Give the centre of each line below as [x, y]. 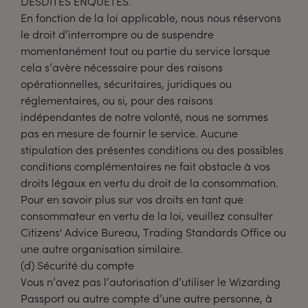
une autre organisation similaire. [102, 249]
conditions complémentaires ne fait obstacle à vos [145, 166]
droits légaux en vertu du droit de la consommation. [150, 183]
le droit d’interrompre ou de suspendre [117, 34]
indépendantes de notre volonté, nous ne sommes [144, 117]
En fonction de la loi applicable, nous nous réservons [151, 18]
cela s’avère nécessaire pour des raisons [122, 67]
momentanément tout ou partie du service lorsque [145, 51]
